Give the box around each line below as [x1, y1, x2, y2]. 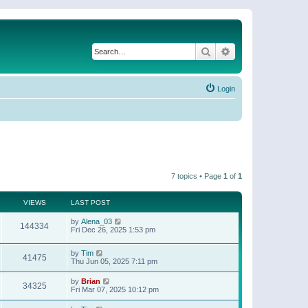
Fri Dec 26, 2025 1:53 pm [71, 225, 155, 234]
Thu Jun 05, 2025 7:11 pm [71, 257, 157, 266]
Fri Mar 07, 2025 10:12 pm [71, 285, 159, 294]
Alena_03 [81, 217, 112, 225]
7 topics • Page [171, 171, 223, 180]
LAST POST [71, 198, 110, 206]
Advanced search [231, 45, 303, 57]
